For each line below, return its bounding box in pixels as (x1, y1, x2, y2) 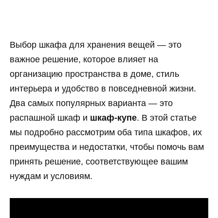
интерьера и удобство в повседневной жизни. (10, 83, 196, 93)
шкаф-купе (90, 112, 137, 123)
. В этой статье (137, 112, 197, 123)
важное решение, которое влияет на (10, 54, 158, 64)
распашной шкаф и (10, 112, 90, 123)
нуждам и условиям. (10, 171, 92, 181)
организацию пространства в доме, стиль (10, 69, 179, 79)
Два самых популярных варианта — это (10, 98, 173, 108)
